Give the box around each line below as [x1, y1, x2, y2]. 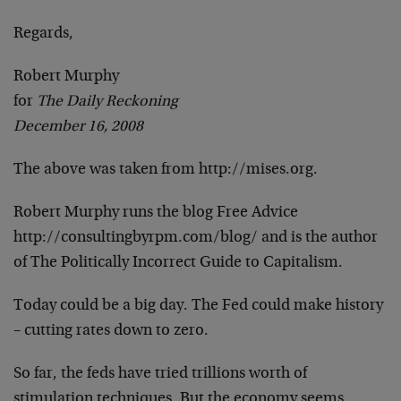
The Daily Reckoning [37, 94, 178, 110]
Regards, [13, 26, 73, 42]
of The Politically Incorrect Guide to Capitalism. [13, 255, 343, 271]
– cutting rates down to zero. [13, 323, 209, 339]
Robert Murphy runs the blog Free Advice [13, 205, 298, 221]
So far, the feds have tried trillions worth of [13, 366, 307, 382]
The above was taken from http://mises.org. [13, 162, 318, 178]
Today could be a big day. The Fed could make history [13, 298, 383, 314]
